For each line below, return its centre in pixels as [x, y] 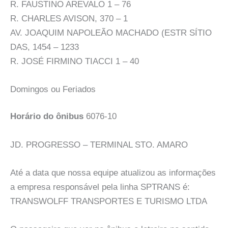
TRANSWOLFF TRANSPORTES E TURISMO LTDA [109, 201]
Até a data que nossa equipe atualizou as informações [113, 173]
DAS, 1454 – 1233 [45, 47]
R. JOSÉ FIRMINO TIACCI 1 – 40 [75, 61]
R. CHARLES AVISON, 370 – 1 [69, 18]
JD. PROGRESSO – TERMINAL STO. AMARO [99, 145]
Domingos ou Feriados [53, 89]
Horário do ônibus [47, 117]
